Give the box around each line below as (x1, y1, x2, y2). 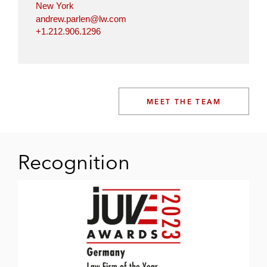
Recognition (18, 150, 130, 175)
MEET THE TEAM (146, 97, 221, 106)
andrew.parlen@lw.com (36, 13, 126, 24)
